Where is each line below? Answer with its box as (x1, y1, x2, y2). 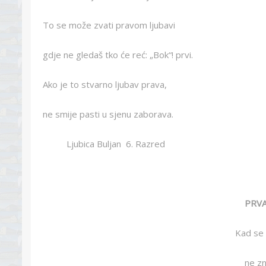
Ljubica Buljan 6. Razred (43, 138, 165, 150)
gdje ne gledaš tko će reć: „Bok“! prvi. (43, 49, 193, 61)
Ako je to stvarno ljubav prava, (43, 78, 167, 90)
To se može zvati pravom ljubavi (43, 19, 175, 31)
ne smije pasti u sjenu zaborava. (43, 108, 173, 120)
